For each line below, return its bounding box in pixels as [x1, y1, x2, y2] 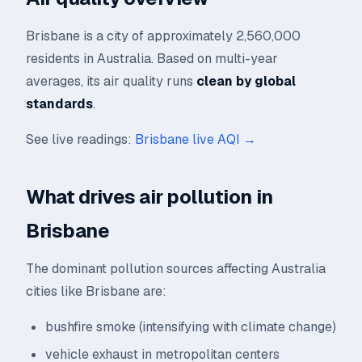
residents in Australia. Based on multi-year [26, 50, 278, 67]
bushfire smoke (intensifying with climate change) [45, 318, 336, 335]
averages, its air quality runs [26, 73, 196, 90]
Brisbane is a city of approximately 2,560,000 [26, 27, 301, 44]
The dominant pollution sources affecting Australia [26, 260, 326, 277]
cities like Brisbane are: [26, 283, 166, 300]
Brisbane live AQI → [135, 131, 256, 148]
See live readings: [26, 131, 135, 148]
